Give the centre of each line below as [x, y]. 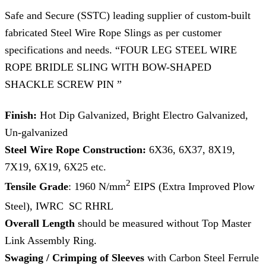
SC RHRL [90, 206]
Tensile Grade [37, 187]
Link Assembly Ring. [51, 241]
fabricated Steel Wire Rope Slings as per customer [113, 33]
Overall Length [40, 224]
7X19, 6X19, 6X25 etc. [56, 167]
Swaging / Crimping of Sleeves [76, 258]
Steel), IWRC [34, 206]
